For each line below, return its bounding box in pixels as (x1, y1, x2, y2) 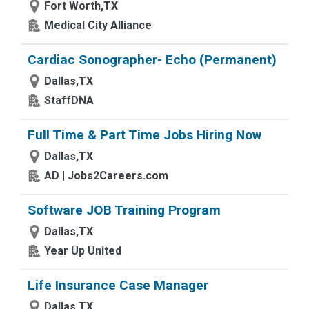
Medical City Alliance (44, 19, 152, 32)
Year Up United (44, 244, 121, 257)
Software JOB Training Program (28, 202, 221, 218)
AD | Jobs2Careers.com (44, 169, 168, 182)
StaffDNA (44, 94, 94, 107)
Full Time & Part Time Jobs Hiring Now (28, 127, 261, 143)
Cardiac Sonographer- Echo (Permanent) (28, 52, 277, 68)
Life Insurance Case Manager (28, 277, 208, 293)
